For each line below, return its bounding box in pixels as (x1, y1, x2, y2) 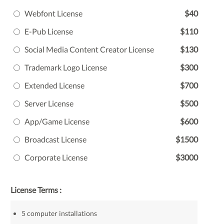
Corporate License (24, 152, 87, 162)
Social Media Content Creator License (24, 44, 154, 54)
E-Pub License (24, 26, 73, 36)
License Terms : (10, 185, 61, 194)
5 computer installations (21, 209, 97, 217)
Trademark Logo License (24, 62, 107, 72)
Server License (24, 98, 73, 108)
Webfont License (24, 8, 82, 18)
